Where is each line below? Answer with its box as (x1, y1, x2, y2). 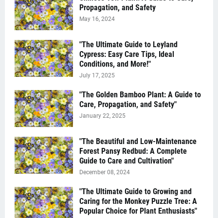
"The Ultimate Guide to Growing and (79, 187, 192, 196)
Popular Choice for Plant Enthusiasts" (79, 206, 197, 216)
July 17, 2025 (79, 72, 115, 79)
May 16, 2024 (79, 16, 115, 22)
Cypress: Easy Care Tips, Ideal (79, 50, 174, 59)
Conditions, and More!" (79, 59, 151, 69)
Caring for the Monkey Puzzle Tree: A (79, 197, 197, 206)
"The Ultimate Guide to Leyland (79, 40, 178, 49)
